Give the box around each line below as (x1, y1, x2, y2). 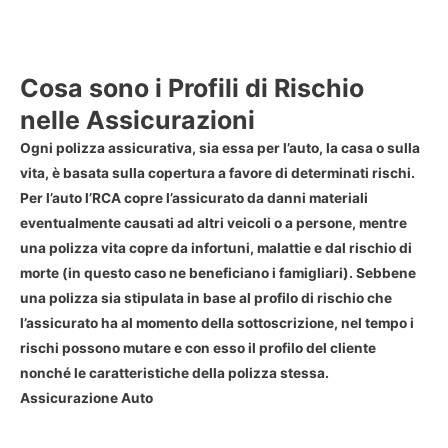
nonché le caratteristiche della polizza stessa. (20, 364, 329, 381)
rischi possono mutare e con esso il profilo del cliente (20, 339, 376, 356)
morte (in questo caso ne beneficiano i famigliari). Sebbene (20, 264, 416, 281)
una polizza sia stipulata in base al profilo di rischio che (20, 289, 392, 306)
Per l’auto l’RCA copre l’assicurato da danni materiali (20, 189, 368, 206)
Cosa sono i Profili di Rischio (20, 72, 364, 103)
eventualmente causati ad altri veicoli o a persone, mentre (20, 214, 407, 231)
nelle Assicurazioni (20, 104, 255, 135)
